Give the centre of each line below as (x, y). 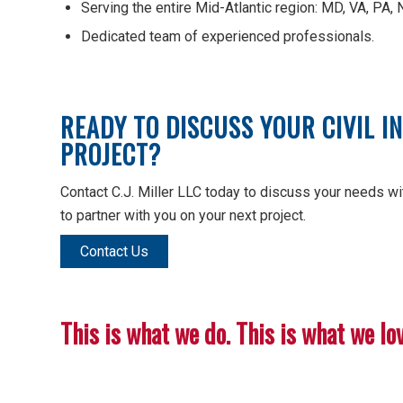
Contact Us (114, 251)
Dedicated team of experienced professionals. (228, 37)
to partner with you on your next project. (183, 215)
